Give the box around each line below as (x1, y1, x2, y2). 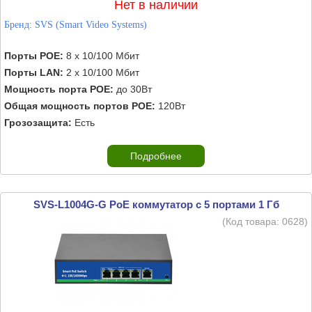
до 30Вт (114, 84, 152, 95)
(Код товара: (222, 216, 282, 227)
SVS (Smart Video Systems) (35, 19, 147, 30)
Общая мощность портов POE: (4, 100, 155, 111)
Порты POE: (4, 50, 63, 61)
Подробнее (130, 150, 182, 162)
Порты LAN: (4, 67, 63, 78)
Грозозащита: (4, 117, 72, 128)
